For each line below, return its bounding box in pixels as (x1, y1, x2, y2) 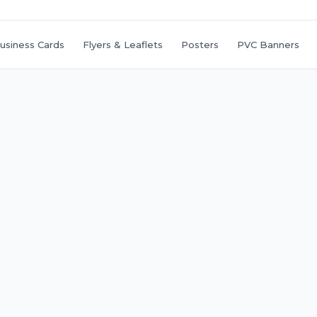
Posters (180, 39, 219, 50)
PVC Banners (236, 39, 299, 50)
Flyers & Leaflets (82, 39, 163, 50)
